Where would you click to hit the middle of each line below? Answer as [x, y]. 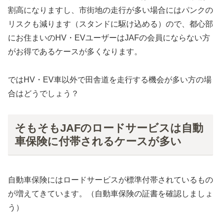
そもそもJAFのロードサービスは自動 [109, 128]
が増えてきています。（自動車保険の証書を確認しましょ [110, 193]
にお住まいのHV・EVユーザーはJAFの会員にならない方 [109, 37]
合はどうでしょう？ [43, 93]
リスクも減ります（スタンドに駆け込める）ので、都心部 [110, 24]
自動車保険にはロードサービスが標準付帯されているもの [110, 180]
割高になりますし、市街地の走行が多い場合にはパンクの [110, 10]
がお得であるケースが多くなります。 [75, 51]
